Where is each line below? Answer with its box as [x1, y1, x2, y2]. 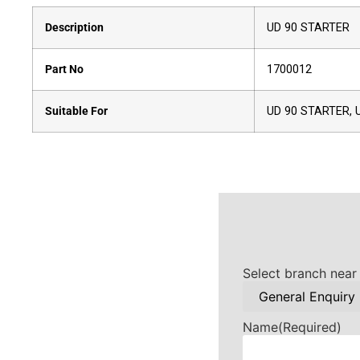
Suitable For [45, 104, 108, 118]
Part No [45, 63, 84, 76]
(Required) [278, 319, 342, 336]
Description [45, 21, 104, 35]
